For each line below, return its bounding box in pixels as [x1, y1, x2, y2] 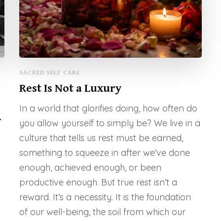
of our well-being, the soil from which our [19, 206, 185, 218]
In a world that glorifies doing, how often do [19, 103, 197, 114]
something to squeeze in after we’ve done [19, 147, 190, 159]
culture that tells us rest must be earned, [19, 132, 183, 144]
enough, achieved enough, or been [19, 162, 161, 174]
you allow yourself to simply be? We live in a [19, 117, 200, 129]
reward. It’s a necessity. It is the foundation [19, 191, 191, 203]
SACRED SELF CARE [19, 70, 80, 76]
